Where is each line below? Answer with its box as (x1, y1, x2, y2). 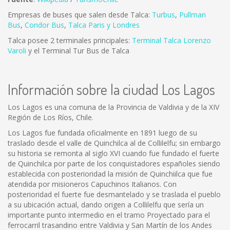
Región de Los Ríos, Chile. (8, 112, 93, 122)
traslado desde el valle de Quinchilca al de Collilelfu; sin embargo (8, 138, 221, 148)
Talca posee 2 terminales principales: (8, 35, 132, 45)
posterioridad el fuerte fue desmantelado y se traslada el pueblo (8, 189, 221, 199)
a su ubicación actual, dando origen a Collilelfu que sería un (8, 200, 204, 209)
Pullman (179, 10, 206, 20)
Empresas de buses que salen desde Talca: (8, 10, 152, 20)
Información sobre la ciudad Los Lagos (8, 80, 215, 99)
